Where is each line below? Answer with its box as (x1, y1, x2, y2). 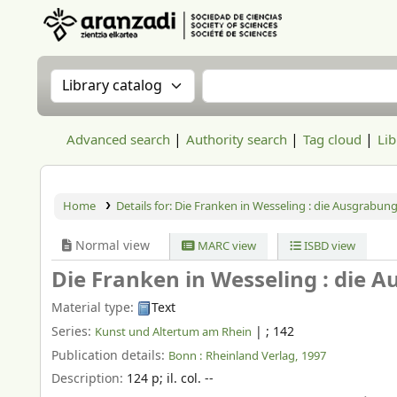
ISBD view (300, 237, 355, 254)
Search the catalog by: (50, 67, 226, 92)
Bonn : (168, 346, 202, 364)
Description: (51, 370, 127, 389)
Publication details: (51, 346, 168, 365)
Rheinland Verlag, (206, 346, 298, 364)
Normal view (72, 237, 150, 255)
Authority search (186, 130, 287, 150)
